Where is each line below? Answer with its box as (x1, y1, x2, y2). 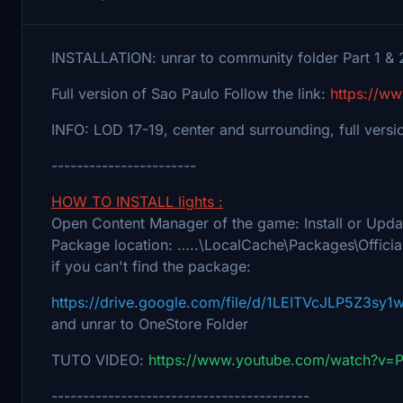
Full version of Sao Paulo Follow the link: (51, 84, 330, 103)
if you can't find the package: (51, 256, 251, 275)
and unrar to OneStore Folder (51, 314, 248, 333)
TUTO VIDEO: (51, 350, 148, 369)
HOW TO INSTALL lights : (51, 192, 223, 210)
